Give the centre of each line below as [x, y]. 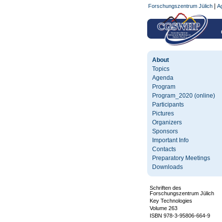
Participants [168, 105]
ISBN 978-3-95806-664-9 [180, 216]
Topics [161, 69]
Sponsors [165, 131]
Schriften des [166, 188]
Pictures [163, 113]
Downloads [167, 167]
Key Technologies [171, 201]
